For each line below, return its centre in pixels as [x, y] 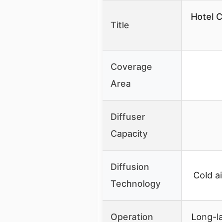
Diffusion [130, 166]
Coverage [131, 66]
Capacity [129, 133]
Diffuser [128, 116]
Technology [136, 183]
